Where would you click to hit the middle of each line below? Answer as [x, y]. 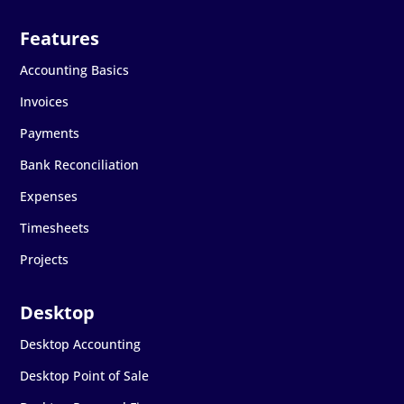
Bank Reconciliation [80, 164]
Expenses [49, 196]
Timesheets [55, 227]
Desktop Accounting [81, 344]
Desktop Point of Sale [85, 375]
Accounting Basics [75, 69]
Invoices [45, 101]
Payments [50, 133]
